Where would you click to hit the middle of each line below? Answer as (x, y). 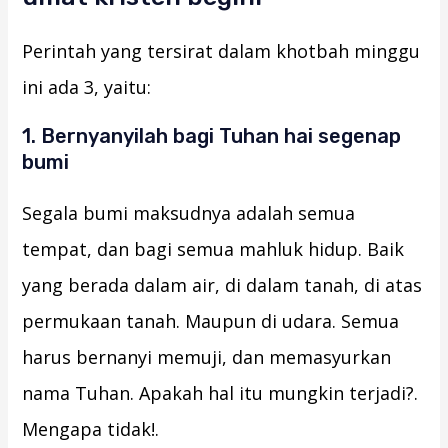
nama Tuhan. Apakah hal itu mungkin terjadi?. (220, 393)
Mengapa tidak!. (91, 429)
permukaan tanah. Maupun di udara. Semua (211, 321)
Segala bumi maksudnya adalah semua (189, 213)
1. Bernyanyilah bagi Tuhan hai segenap (212, 136)
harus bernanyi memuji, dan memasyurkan (207, 357)
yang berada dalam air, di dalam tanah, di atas (222, 285)
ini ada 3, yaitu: (87, 87)
